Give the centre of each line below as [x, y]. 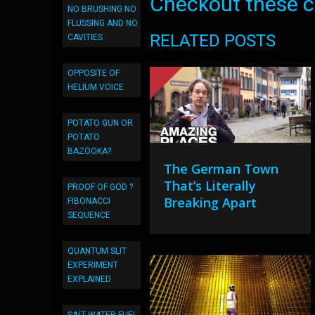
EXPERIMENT [93, 265]
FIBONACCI [89, 201]
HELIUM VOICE [96, 87]
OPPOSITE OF [94, 73]
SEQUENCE [89, 215]
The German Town [221, 169]
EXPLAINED [89, 279]
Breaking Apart [211, 202]
